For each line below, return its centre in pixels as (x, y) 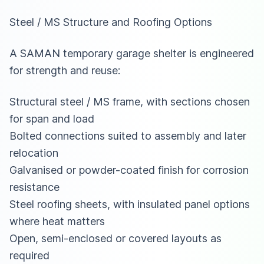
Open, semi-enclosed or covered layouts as (115, 238)
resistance (34, 187)
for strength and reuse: (65, 70)
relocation (34, 153)
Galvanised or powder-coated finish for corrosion (129, 170)
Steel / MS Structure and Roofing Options (111, 22)
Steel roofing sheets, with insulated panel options (130, 204)
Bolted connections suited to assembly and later (128, 136)
